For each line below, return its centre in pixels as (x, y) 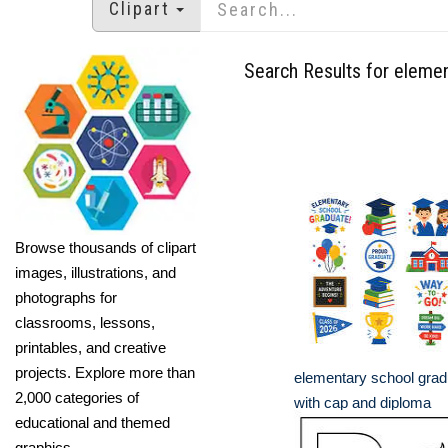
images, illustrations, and (95, 272)
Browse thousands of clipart (105, 247)
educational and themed (92, 422)
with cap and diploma (362, 402)
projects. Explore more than (105, 372)
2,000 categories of (77, 397)
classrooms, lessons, (85, 322)
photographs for (66, 297)
